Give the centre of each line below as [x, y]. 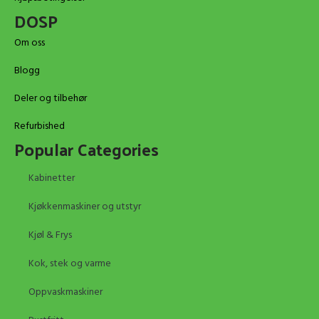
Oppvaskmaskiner [66, 292]
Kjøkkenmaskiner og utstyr [85, 206]
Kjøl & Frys [50, 235]
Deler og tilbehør [51, 98]
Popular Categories [87, 148]
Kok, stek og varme [70, 263]
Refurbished [40, 126]
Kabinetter [52, 178]
